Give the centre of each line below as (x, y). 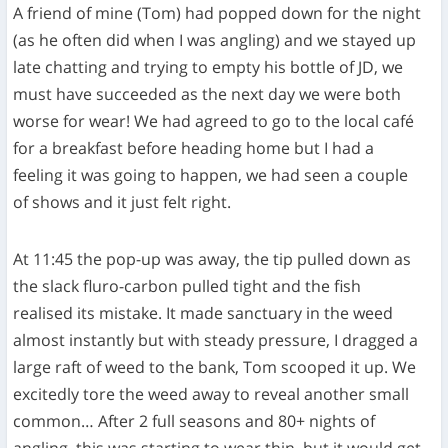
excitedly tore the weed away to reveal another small (211, 393)
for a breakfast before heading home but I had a (194, 147)
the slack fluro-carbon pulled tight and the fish (187, 285)
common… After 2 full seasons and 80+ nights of (194, 420)
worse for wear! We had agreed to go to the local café (214, 120)
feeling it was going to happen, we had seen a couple (211, 174)
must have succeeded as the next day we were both (207, 93)
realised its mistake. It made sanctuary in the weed (203, 312)
